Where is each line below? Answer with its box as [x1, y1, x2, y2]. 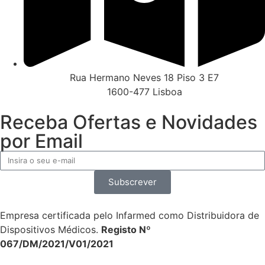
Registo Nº [101, 223, 151, 235]
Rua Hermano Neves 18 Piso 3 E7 [70, 71, 219, 83]
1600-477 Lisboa [106, 85, 182, 98]
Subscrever [108, 176, 157, 188]
